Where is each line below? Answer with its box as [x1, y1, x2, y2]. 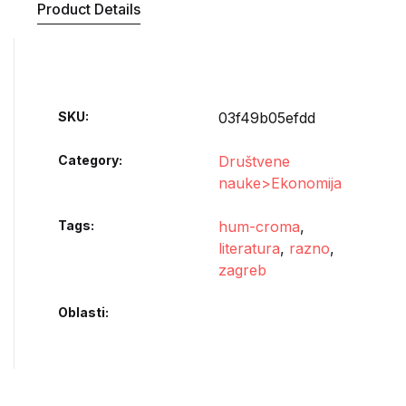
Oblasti [58, 304, 105, 320]
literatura [218, 239, 280, 257]
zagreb [218, 261, 266, 279]
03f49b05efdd [218, 109, 315, 127]
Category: [58, 152, 122, 168]
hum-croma [218, 217, 300, 236]
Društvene [218, 152, 290, 170]
